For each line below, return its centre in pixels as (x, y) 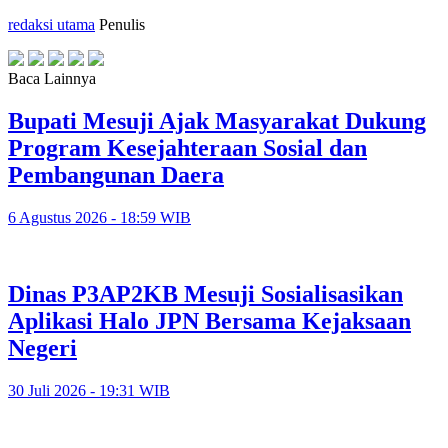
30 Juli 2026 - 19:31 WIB (89, 390)
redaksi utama (51, 24)
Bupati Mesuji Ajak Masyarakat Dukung (217, 120)
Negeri (42, 347)
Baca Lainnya (52, 78)
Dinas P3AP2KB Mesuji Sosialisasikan (205, 293)
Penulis (122, 24)
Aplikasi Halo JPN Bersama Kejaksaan (209, 320)
